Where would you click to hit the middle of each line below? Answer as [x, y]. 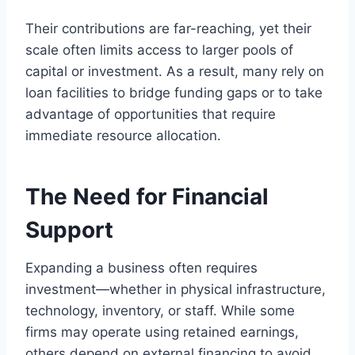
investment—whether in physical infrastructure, [176, 289]
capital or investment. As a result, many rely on [175, 71]
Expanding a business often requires [141, 267]
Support [69, 229]
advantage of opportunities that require [151, 114]
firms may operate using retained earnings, [162, 332]
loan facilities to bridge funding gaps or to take [174, 92]
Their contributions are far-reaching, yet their [168, 28]
